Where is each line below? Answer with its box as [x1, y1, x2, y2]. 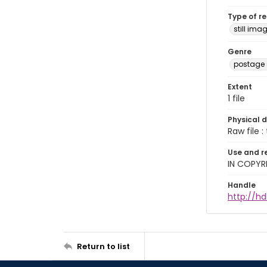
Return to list [77, 240, 130, 252]
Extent [228, 82, 252, 92]
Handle [228, 180, 256, 190]
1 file [228, 92, 245, 104]
